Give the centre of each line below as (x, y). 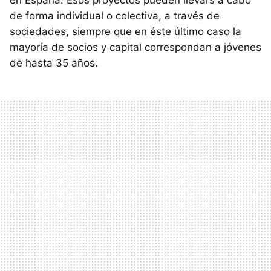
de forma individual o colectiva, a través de (115, 16)
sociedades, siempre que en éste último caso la (126, 32)
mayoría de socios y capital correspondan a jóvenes (135, 47)
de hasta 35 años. (54, 63)
